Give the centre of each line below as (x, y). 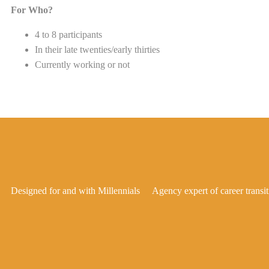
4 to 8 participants (68, 35)
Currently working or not (82, 65)
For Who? (32, 10)
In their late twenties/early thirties (97, 50)
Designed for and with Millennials (75, 191)
